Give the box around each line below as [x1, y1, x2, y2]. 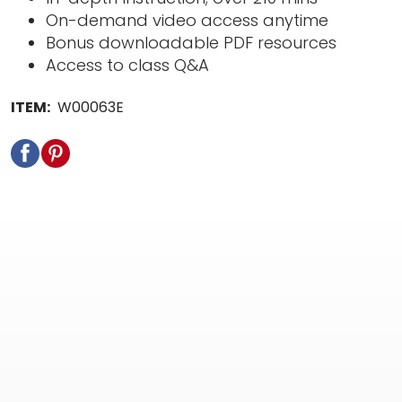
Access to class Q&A [46, 54, 210, 76]
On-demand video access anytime [46, 9, 329, 31]
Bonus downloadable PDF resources [46, 31, 337, 54]
